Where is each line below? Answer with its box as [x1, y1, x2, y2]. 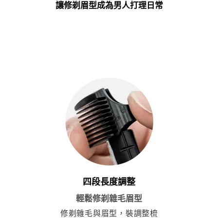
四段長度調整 [83, 177, 135, 187]
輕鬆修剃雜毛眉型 [76, 194, 142, 204]
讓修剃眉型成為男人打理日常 [55, 1, 163, 11]
